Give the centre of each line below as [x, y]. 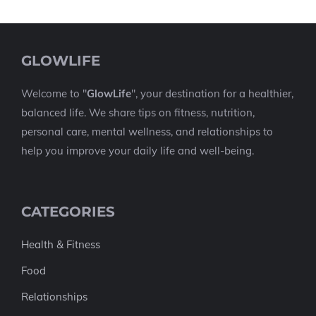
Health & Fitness [61, 244]
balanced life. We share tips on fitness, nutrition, [138, 113]
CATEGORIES [68, 212]
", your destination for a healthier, [212, 93]
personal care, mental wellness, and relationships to [147, 132]
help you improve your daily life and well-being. [138, 151]
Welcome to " [54, 93]
